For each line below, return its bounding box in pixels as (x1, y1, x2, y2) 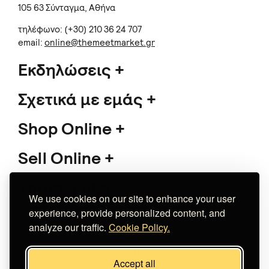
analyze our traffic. (29, 220, 109, 234)
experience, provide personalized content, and (29, 206, 225, 220)
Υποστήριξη (18, 177, 113, 199)
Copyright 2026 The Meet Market (66, 247, 203, 260)
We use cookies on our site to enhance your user (29, 192, 235, 205)
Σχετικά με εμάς (18, 89, 147, 110)
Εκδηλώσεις (18, 59, 115, 81)
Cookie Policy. (109, 220, 170, 234)
